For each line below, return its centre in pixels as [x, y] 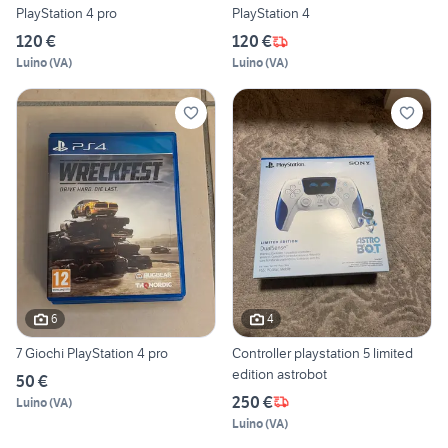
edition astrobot [279, 373]
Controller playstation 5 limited [322, 352]
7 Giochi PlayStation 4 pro [152, 352]
